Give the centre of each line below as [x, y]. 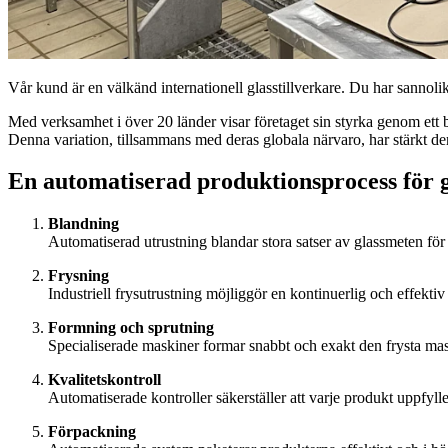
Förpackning [92, 432]
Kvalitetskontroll [104, 380]
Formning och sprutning [131, 328]
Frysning [78, 276]
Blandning [83, 224]
